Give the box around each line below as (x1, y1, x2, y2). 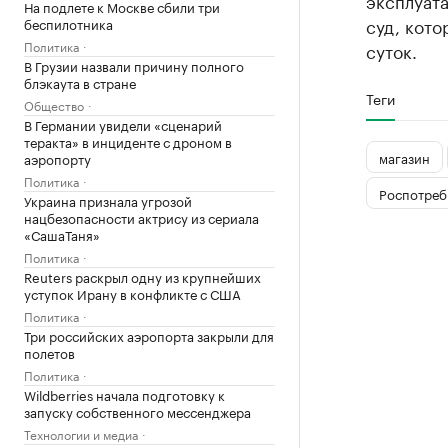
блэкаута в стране (24, 72, 136, 92)
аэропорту (24, 148, 91, 168)
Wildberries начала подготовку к (24, 384, 225, 404)
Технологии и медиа (24, 424, 138, 443)
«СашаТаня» (24, 224, 100, 244)
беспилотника (24, 13, 113, 33)
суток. (365, 37, 417, 63)
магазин (378, 146, 430, 167)
